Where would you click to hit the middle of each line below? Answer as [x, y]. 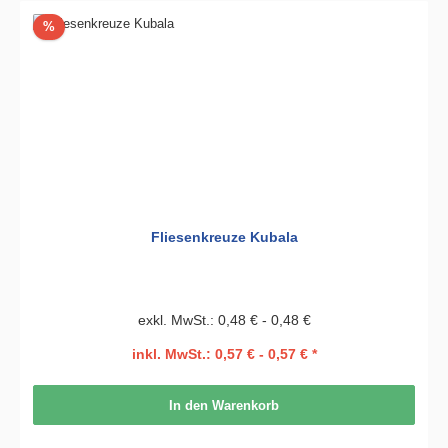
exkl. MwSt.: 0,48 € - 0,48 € [224, 320]
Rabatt [73, 26]
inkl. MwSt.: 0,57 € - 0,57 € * [224, 354]
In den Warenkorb [224, 405]
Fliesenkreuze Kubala [224, 237]
